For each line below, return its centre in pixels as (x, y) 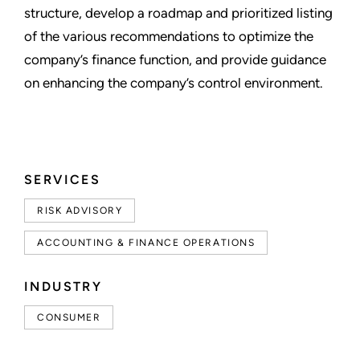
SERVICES (63, 180)
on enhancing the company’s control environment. (174, 83)
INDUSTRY (63, 287)
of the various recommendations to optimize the (169, 37)
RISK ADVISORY (80, 211)
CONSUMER (69, 318)
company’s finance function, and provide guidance (175, 60)
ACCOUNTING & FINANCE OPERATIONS (146, 243)
